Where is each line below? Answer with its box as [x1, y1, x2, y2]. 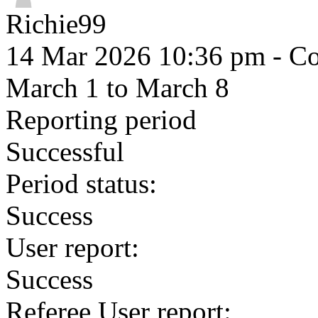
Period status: [6, 168, 157, 199]
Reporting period [6, 104, 197, 135]
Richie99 [6, 9, 106, 39]
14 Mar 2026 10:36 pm [6, 40, 265, 71]
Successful [6, 136, 124, 167]
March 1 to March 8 [6, 72, 229, 103]
